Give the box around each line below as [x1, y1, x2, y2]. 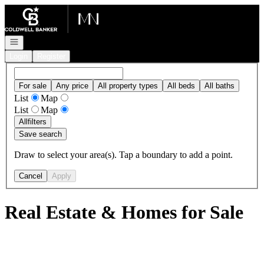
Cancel [19, 171, 42, 180]
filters [28, 117, 47, 126]
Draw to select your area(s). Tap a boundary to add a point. [14, 149, 233, 160]
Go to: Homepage [4, 4, 71, 14]
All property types [98, 81, 158, 90]
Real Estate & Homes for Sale [5, 202, 243, 223]
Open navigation [9, 37, 64, 45]
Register [37, 52, 65, 61]
